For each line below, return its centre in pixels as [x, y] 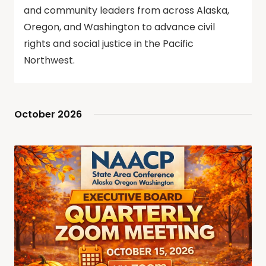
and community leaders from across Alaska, [126, 10]
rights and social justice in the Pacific [109, 43]
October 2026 [48, 114]
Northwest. [49, 60]
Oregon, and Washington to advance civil [119, 27]
